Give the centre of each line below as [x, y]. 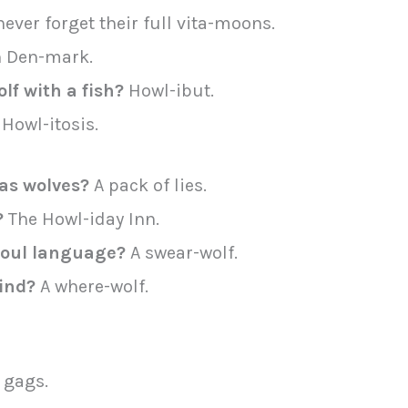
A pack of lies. [148, 186]
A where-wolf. [92, 287]
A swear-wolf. [182, 253]
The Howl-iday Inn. [82, 219]
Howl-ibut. [169, 91]
